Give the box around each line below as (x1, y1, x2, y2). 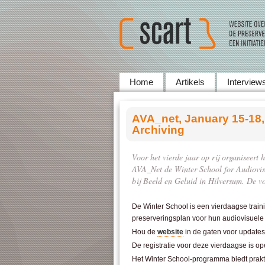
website (157, 228, 183, 236)
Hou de (132, 228, 157, 236)
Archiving (132, 124, 185, 136)
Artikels (176, 77, 205, 87)
